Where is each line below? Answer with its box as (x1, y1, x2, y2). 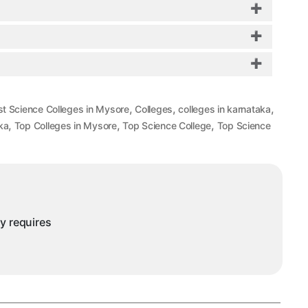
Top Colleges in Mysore (14, 120, 117, 132)
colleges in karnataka (178, 103, 271, 115)
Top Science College (122, 120, 212, 132)
